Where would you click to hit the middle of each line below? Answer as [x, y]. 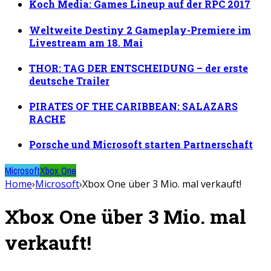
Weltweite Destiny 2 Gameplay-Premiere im [140, 30]
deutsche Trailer [69, 80]
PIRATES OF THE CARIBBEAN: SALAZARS [133, 106]
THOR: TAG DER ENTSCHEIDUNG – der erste [139, 68]
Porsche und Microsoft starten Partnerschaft [141, 145]
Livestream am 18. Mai [86, 42]
